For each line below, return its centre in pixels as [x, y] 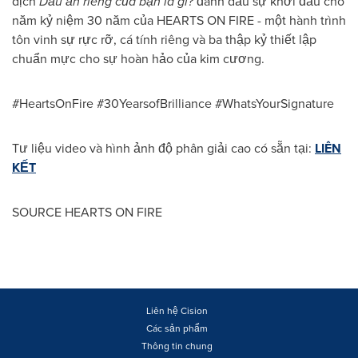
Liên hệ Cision [177, 311]
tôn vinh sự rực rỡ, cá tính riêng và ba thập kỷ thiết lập [164, 40]
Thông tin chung [177, 346]
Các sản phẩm [177, 328]
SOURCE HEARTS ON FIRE [87, 212]
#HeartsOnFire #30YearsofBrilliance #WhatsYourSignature [173, 103]
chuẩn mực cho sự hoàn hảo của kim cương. [138, 59]
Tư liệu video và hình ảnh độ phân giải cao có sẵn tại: [163, 148]
